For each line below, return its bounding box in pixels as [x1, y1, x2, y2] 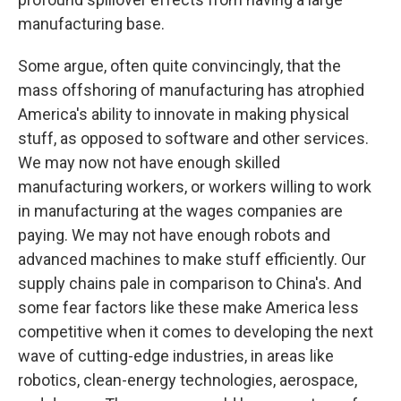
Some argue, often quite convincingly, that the [18, 55, 341, 75]
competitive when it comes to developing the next [18, 321, 373, 341]
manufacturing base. [18, 13, 165, 33]
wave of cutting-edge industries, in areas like [18, 346, 334, 365]
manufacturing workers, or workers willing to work [18, 176, 371, 196]
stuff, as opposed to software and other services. [18, 128, 369, 148]
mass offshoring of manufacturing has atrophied [18, 80, 364, 99]
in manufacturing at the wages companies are [18, 200, 343, 220]
